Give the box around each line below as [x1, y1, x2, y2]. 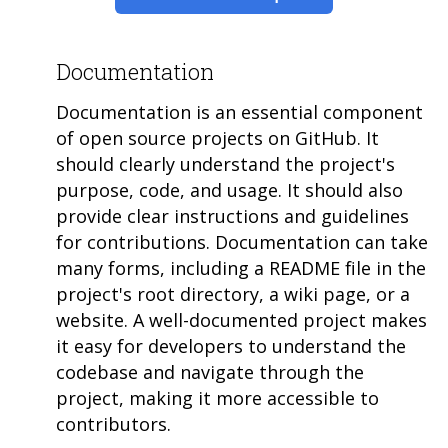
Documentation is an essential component [56, 100, 423, 125]
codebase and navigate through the [56, 360, 364, 385]
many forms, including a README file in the [56, 256, 426, 281]
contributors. [56, 412, 171, 437]
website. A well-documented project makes [56, 308, 427, 333]
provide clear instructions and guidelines [56, 204, 409, 229]
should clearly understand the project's [56, 152, 395, 177]
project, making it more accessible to [56, 386, 379, 411]
